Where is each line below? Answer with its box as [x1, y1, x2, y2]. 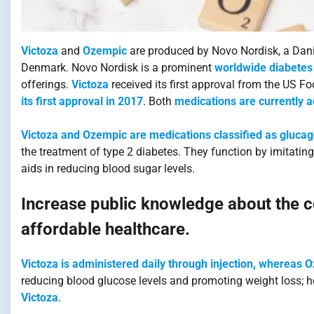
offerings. [21, 78, 71, 92]
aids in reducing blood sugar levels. [21, 162, 195, 176]
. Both [143, 95, 175, 109]
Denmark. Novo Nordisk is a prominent [21, 61, 214, 75]
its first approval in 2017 [21, 95, 143, 109]
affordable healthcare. [21, 219, 190, 240]
